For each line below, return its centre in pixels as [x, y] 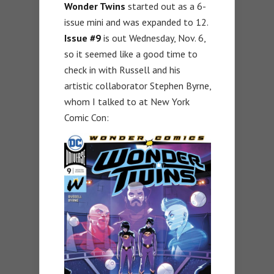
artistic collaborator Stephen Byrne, [138, 86]
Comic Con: [87, 118]
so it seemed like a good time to [131, 54]
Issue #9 [83, 38]
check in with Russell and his [122, 70]
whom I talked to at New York [127, 102]
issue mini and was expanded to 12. [136, 22]
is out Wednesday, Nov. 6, [153, 38]
